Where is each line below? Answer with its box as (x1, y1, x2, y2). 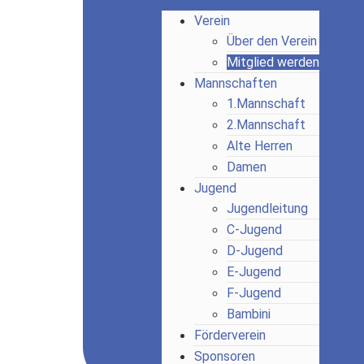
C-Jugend (226, 222, 282, 237)
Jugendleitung (226, 201, 308, 216)
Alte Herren (226, 138, 292, 154)
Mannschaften (193, 76, 277, 91)
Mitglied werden (226, 54, 319, 70)
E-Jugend (226, 264, 281, 279)
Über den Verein (226, 33, 317, 49)
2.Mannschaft (226, 117, 305, 132)
